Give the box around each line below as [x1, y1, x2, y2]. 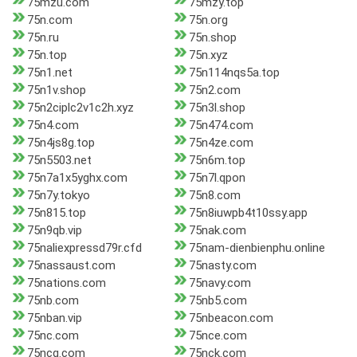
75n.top [27, 48, 67, 63]
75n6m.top [188, 153, 245, 168]
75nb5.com [188, 293, 247, 308]
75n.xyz [188, 48, 228, 63]
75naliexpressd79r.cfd [27, 241, 142, 256]
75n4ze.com [188, 135, 253, 151]
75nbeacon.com [188, 311, 273, 326]
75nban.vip [27, 311, 82, 326]
